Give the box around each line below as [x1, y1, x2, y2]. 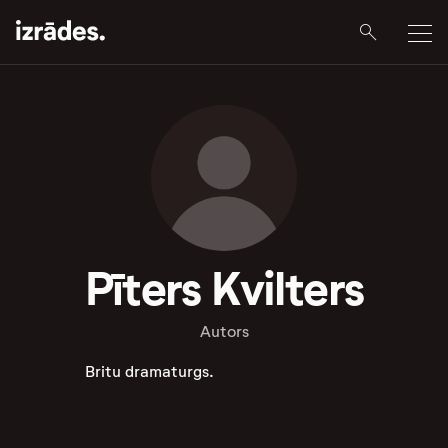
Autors [199, 322, 249, 341]
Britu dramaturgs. [84, 362, 214, 381]
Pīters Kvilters [84, 260, 364, 318]
